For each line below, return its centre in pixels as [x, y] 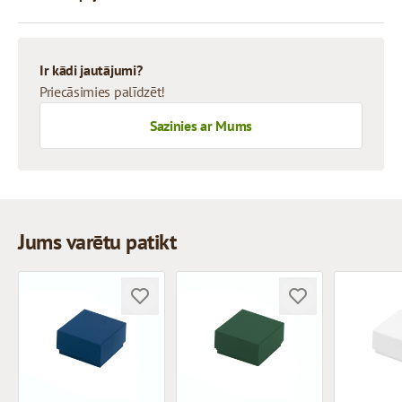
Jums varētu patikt [97, 242]
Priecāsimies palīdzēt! [102, 92]
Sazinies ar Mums [201, 126]
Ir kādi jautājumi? [91, 70]
